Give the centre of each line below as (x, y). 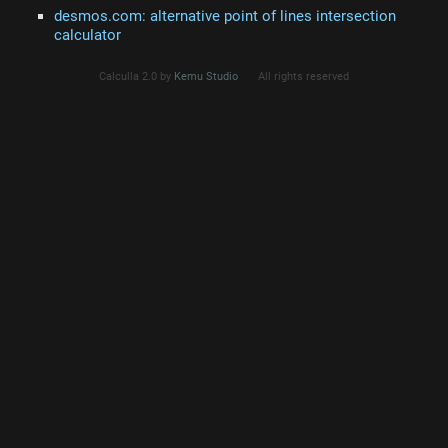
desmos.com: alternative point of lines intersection (225, 15)
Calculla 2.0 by (136, 76)
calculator (87, 34)
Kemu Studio (206, 76)
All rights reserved (303, 76)
